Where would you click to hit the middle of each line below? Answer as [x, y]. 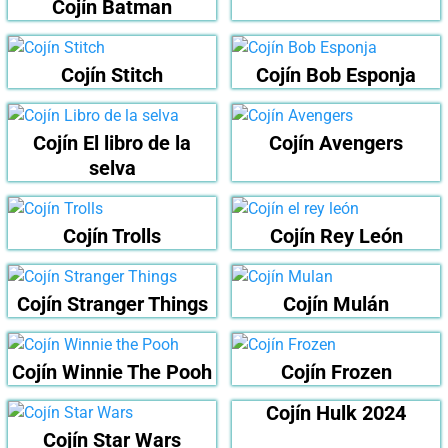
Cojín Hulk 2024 [336, 413]
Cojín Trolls [112, 236]
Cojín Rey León [336, 236]
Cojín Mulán [336, 304]
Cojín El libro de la [112, 143]
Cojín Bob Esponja [336, 75]
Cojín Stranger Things [112, 304]
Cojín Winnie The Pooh [112, 372]
